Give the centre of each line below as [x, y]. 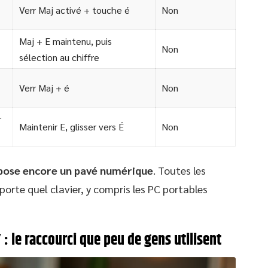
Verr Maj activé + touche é [74, 10]
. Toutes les [179, 170]
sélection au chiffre [59, 57]
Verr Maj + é [44, 88]
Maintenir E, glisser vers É [71, 127]
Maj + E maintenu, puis [66, 41]
